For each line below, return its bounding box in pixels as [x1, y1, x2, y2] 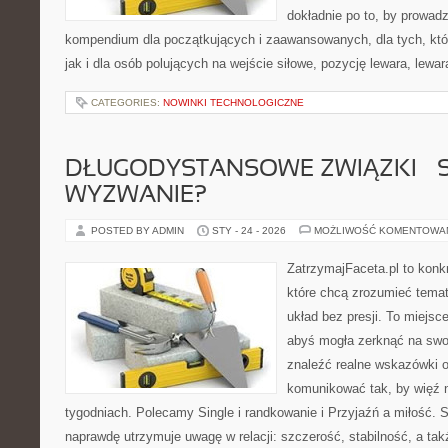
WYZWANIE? [65, 185, 207, 207]
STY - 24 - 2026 [212, 225, 286, 236]
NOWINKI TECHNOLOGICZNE [163, 97, 304, 108]
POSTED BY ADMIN [91, 225, 187, 236]
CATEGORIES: [91, 97, 163, 108]
